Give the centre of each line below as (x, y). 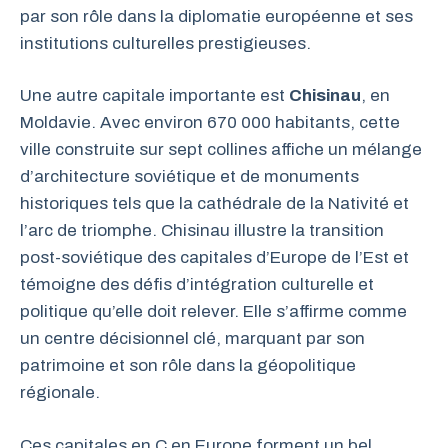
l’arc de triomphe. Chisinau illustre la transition (202, 230)
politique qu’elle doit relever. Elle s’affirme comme (213, 311)
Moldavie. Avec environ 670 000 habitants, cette (210, 122)
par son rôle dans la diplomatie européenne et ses (216, 16)
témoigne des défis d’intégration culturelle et (197, 284)
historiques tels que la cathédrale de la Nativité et (214, 203)
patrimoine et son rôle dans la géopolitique (188, 365)
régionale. (60, 392)
